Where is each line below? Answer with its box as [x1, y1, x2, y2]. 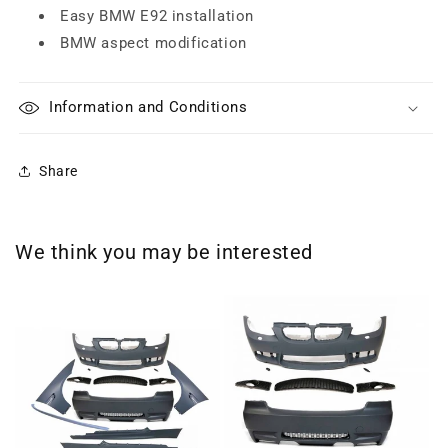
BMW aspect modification [60, 34, 247, 52]
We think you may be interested [15, 240, 313, 264]
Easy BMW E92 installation [60, 7, 254, 25]
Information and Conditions [49, 98, 248, 116]
